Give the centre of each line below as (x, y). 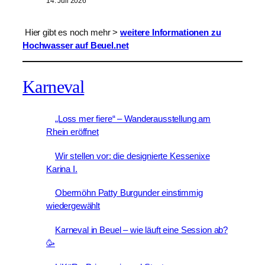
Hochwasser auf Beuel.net (76, 45)
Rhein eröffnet (72, 131)
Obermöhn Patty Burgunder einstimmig (129, 193)
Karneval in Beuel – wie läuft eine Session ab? (142, 230)
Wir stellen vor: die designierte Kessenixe (132, 156)
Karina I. (62, 169)
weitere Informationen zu (171, 32)
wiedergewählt (73, 206)
